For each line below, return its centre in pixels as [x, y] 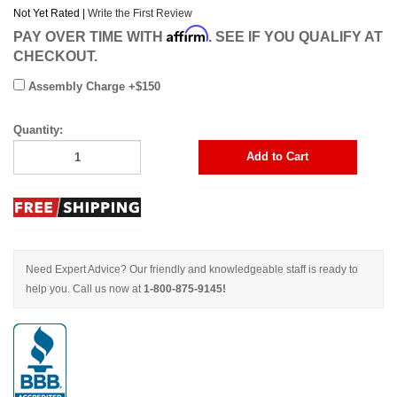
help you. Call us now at [85, 289]
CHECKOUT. [55, 56]
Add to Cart [278, 156]
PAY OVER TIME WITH [90, 36]
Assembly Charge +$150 [93, 86]
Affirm [187, 33]
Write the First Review [140, 13]
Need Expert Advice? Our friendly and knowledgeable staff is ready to [192, 270]
